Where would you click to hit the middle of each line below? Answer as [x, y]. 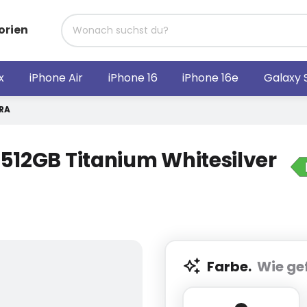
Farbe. [232, 266]
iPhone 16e [211, 78]
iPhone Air [56, 78]
